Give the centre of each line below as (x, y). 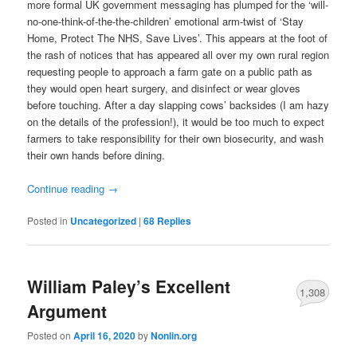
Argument (67, 311)
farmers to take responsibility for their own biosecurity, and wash (176, 138)
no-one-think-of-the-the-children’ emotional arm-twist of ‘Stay (166, 21)
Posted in (48, 220)
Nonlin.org (174, 336)
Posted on (51, 335)
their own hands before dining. (96, 155)
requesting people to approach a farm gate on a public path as (170, 71)
